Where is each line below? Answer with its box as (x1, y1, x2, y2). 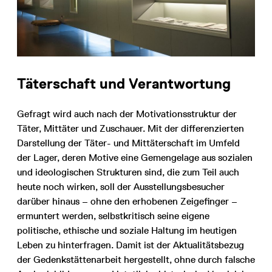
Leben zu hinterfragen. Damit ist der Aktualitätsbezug (17, 239, 244, 251)
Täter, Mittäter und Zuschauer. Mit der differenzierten (17, 122, 244, 134)
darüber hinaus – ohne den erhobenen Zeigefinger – (17, 195, 237, 207)
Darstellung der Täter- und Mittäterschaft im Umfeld (17, 137, 240, 149)
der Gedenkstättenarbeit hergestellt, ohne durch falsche (17, 253, 255, 265)
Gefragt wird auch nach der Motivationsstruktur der (17, 107, 237, 120)
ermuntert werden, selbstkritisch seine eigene (17, 209, 209, 222)
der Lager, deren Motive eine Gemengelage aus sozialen (17, 151, 253, 163)
